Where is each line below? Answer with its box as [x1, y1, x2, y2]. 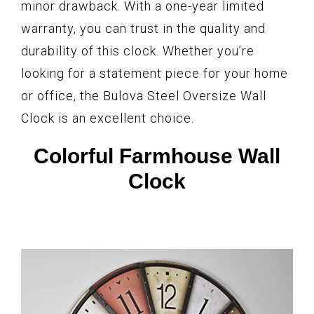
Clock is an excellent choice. [21, 111, 194, 126]
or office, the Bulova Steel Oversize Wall [21, 88, 266, 104]
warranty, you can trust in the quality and [21, 21, 266, 36]
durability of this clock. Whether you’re [21, 43, 254, 59]
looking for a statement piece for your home [21, 66, 288, 81]
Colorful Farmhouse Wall [34, 144, 280, 168]
